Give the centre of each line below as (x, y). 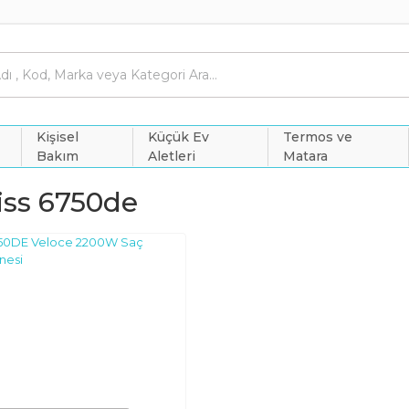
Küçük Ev (179, 136)
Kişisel (58, 136)
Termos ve (318, 136)
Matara (306, 156)
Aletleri (172, 156)
